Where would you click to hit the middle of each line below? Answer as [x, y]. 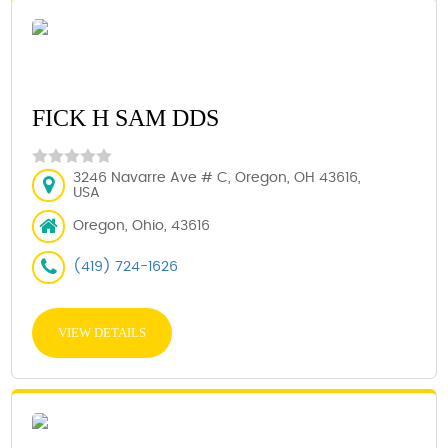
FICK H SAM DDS [126, 118]
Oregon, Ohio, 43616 [142, 226]
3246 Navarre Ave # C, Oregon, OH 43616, [217, 177]
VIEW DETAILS [102, 332]
